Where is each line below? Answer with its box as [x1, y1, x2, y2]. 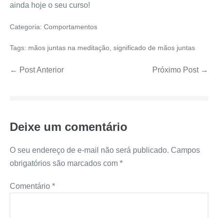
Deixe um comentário [10, 120, 127, 133]
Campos [171, 145, 200, 154]
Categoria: [10, 22, 42, 31]
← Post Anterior [10, 65, 64, 74]
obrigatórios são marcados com [10, 159, 120, 167]
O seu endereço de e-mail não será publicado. [10, 145, 169, 154]
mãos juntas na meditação [28, 43, 109, 52]
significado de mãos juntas [113, 43, 195, 52]
